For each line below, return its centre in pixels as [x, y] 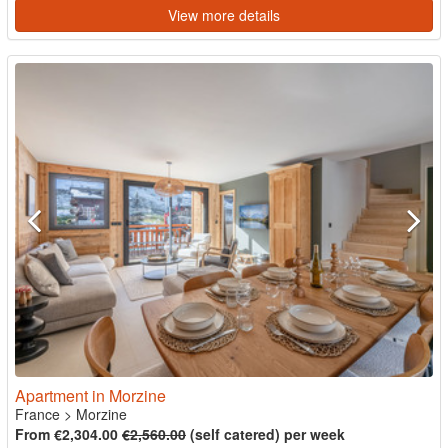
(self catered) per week [265, 433]
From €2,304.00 [68, 433]
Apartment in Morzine [90, 395]
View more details [224, 15]
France [37, 413]
